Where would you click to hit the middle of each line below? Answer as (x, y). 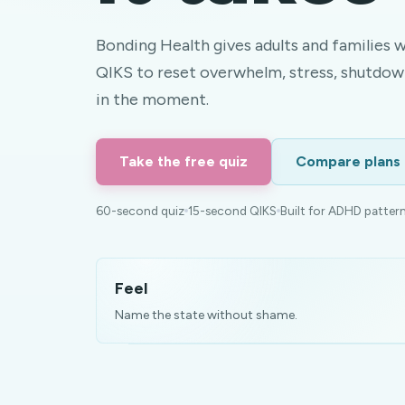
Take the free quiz (184, 161)
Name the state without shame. (206, 315)
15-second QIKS (232, 211)
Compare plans (348, 161)
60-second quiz (140, 211)
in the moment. (152, 99)
